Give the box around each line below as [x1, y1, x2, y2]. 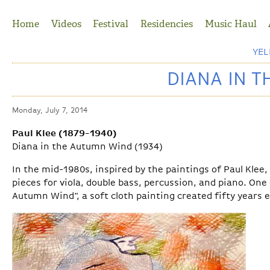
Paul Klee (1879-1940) [12, 129, 117, 139]
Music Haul [204, 17, 257, 30]
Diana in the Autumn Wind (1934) [12, 142, 163, 152]
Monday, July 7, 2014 [12, 107, 87, 115]
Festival [93, 17, 129, 30]
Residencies [140, 17, 193, 30]
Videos [51, 17, 81, 30]
